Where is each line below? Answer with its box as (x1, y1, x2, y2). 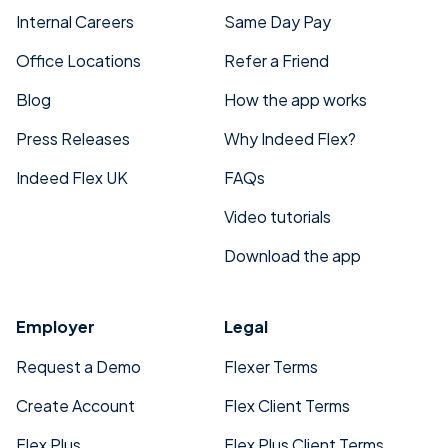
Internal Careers (16, 11, 134, 32)
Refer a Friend (224, 50, 329, 71)
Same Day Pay (224, 11, 331, 32)
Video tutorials (224, 206, 331, 227)
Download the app (224, 245, 361, 266)
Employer (16, 316, 95, 337)
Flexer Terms (224, 356, 318, 377)
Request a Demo (16, 356, 141, 377)
